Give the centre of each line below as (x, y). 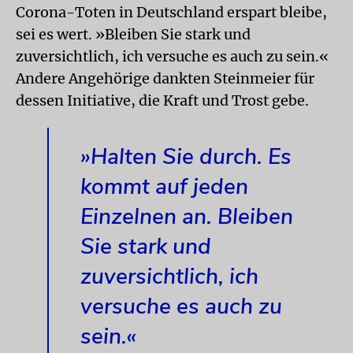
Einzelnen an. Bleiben (187, 217)
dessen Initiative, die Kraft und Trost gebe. (162, 100)
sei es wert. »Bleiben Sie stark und (133, 34)
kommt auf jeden (164, 187)
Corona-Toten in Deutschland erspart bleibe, (171, 12)
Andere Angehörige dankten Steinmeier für (165, 78)
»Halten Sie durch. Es (186, 157)
